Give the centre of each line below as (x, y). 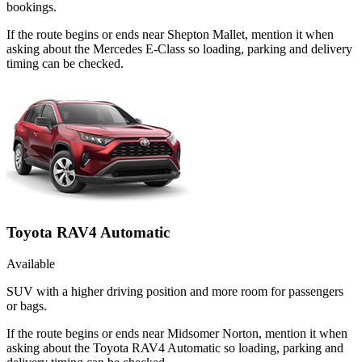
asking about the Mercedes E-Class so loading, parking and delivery (179, 49)
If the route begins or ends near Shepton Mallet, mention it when (170, 35)
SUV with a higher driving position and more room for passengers (175, 291)
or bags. (27, 305)
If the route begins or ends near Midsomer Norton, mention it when (177, 333)
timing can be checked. (65, 64)
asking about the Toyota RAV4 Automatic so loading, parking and (175, 347)
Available (31, 263)
